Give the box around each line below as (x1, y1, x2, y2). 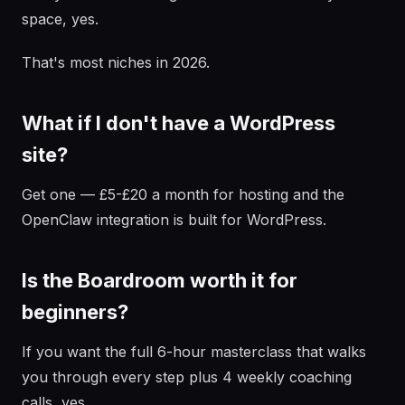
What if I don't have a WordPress (22, 111, 335, 135)
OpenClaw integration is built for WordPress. (22, 211, 326, 229)
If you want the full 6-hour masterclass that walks (22, 343, 366, 361)
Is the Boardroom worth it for (22, 268, 297, 292)
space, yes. (22, 10, 99, 28)
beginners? (22, 300, 128, 324)
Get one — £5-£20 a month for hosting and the (22, 185, 344, 203)
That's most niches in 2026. (22, 53, 210, 71)
